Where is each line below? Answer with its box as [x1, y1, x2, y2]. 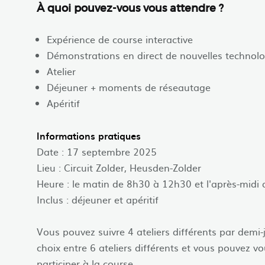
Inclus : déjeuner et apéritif [37, 192, 159, 206]
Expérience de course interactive [47, 32, 193, 47]
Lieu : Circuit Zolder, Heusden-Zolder [37, 160, 201, 174]
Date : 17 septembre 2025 [37, 144, 157, 159]
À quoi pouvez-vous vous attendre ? [37, 2, 224, 15]
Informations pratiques [37, 128, 141, 143]
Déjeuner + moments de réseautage [47, 80, 211, 95]
